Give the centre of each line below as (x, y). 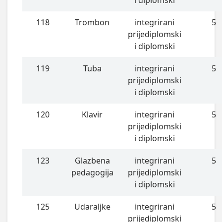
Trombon (92, 22)
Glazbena (92, 160)
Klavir (92, 114)
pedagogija (92, 172)
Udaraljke (92, 206)
